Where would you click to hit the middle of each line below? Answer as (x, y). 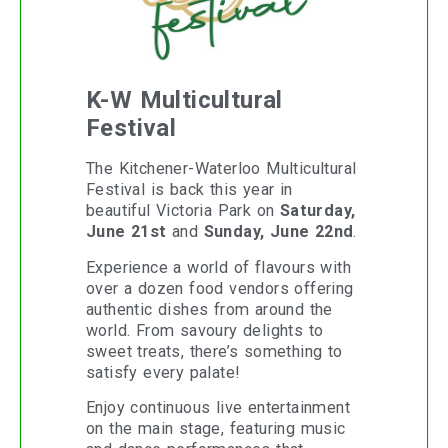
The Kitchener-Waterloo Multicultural (221, 169)
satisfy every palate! (163, 372)
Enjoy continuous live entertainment (218, 407)
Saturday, (317, 211)
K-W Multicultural (184, 100)
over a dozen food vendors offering (220, 288)
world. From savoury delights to (205, 330)
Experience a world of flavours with (218, 267)
